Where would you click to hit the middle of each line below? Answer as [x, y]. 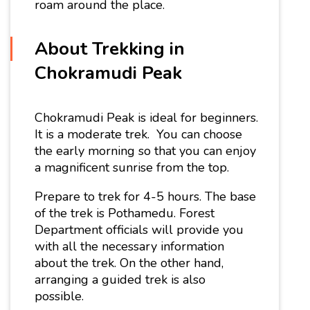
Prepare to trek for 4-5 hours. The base [145, 196]
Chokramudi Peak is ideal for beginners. [146, 117]
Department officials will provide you [139, 229]
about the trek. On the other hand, [129, 263]
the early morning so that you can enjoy [145, 151]
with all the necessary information [129, 246]
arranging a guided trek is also [120, 279]
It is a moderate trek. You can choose [138, 134]
